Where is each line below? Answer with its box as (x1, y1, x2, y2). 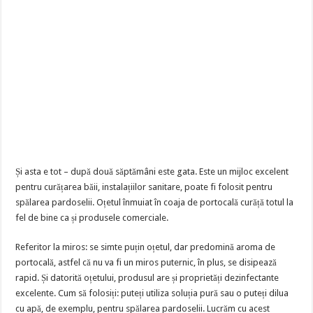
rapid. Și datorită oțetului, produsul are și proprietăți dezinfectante (15, 272, 279, 283)
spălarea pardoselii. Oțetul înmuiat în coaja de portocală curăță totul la (15, 197, 294, 208)
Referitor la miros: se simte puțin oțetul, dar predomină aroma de (15, 242, 276, 252)
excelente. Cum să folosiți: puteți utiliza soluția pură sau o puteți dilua (15, 288, 289, 298)
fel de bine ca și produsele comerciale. (15, 212, 169, 223)
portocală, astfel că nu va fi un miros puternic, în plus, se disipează (15, 257, 277, 268)
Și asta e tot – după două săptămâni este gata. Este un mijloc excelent (15, 166, 289, 177)
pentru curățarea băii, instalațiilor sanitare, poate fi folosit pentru (15, 182, 273, 192)
